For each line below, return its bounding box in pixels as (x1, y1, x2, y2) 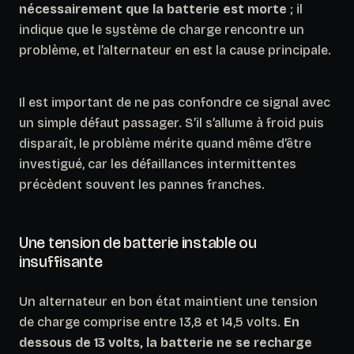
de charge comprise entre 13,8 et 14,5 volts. (19, 314, 284, 330)
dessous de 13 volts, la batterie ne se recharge (19, 334, 312, 350)
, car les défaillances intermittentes (82, 156, 296, 171)
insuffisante (19, 251, 103, 271)
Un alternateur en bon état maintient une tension (19, 293, 318, 309)
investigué (19, 156, 82, 171)
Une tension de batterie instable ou (19, 232, 257, 252)
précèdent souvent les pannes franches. (19, 176, 265, 192)
